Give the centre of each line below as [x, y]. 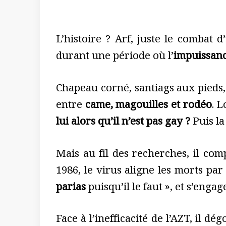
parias [71, 188]
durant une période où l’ [115, 58]
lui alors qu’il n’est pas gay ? [123, 123]
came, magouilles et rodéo [148, 106]
